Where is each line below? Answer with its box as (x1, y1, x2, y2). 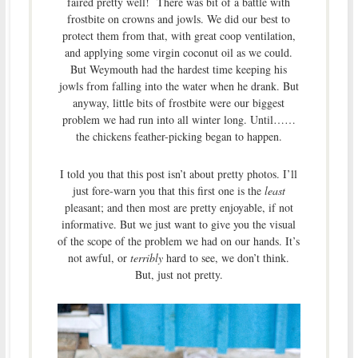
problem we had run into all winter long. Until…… (62, 111, 296, 127)
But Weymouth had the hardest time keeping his (70, 61, 288, 77)
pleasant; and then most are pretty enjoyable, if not (64, 199, 293, 215)
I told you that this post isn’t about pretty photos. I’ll (60, 165, 298, 181)
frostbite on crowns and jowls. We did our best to (67, 10, 291, 26)
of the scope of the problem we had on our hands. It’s (58, 233, 300, 249)
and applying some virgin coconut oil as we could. (65, 44, 293, 60)
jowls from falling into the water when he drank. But (58, 78, 299, 93)
